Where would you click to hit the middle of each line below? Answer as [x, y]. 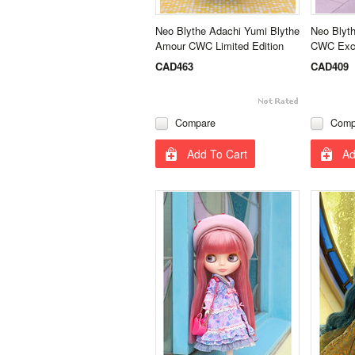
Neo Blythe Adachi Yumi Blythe [227, 31]
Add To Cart [217, 153]
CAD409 [330, 66]
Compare [195, 123]
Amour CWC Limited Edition [219, 46]
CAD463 [174, 66]
